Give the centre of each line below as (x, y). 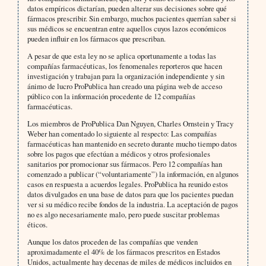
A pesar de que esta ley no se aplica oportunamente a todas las (121, 56)
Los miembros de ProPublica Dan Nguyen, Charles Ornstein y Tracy (130, 124)
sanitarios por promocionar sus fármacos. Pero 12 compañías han (124, 164)
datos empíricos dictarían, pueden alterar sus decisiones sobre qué (127, 9)
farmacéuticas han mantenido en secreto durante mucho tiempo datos (132, 144)
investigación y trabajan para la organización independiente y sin (126, 76)
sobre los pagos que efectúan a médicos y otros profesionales (118, 154)
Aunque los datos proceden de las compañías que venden (112, 242)
